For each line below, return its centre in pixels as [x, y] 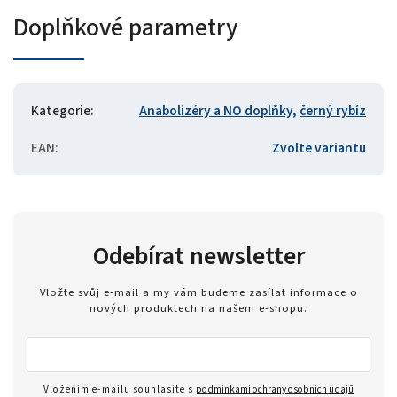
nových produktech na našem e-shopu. [198, 309]
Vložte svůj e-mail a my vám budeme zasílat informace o [198, 293]
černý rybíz [333, 110]
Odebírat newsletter [198, 256]
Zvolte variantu [319, 148]
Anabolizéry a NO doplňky [216, 110]
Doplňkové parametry [125, 27]
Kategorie [61, 110]
